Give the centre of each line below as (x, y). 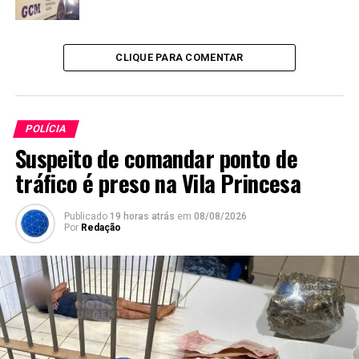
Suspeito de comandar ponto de (156, 158)
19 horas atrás (142, 217)
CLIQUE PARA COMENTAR (179, 58)
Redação (101, 228)
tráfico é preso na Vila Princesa (158, 183)
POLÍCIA (46, 129)
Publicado (85, 217)
